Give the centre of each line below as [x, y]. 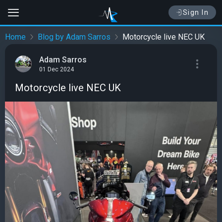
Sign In [195, 12]
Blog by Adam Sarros [74, 37]
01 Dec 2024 [56, 70]
